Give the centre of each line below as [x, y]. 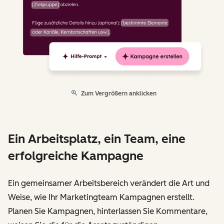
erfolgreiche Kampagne [76, 156]
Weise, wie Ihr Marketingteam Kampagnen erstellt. [101, 197]
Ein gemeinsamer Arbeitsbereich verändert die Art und [109, 183]
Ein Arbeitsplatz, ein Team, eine [97, 139]
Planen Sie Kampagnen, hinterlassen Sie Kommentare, [108, 211]
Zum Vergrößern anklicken [119, 94]
